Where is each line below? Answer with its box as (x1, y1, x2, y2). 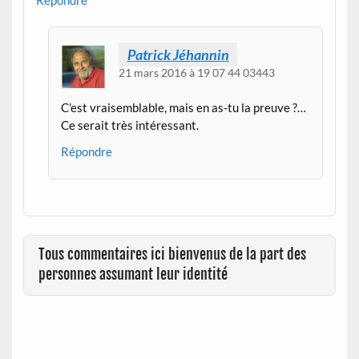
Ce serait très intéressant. (61, 117, 200, 132)
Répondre (61, 144, 113, 159)
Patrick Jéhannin (127, 46, 229, 64)
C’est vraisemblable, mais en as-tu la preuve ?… (61, 99, 307, 115)
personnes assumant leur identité (38, 265, 228, 284)
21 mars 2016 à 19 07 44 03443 (118, 66, 275, 80)
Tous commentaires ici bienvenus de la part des (38, 245, 307, 264)
